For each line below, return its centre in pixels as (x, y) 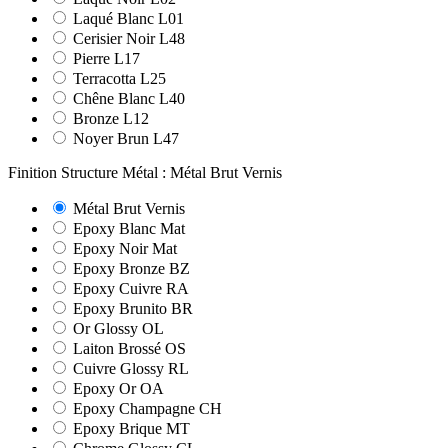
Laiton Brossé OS (129, 349)
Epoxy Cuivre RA (131, 289)
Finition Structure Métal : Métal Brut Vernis (145, 173)
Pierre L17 (106, 59)
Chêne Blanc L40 (129, 99)
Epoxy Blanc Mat (129, 229)
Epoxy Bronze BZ (131, 269)
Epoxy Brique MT (131, 429)
